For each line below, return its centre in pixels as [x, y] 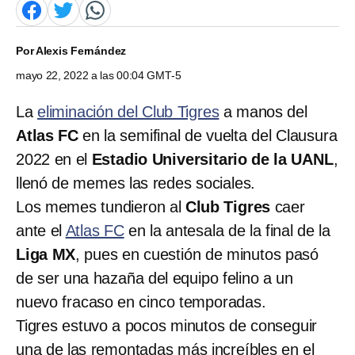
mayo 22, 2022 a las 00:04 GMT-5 [99, 75]
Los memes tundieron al [101, 206]
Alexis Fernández [81, 50]
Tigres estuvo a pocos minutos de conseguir [167, 325]
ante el [41, 230]
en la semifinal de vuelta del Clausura [208, 135]
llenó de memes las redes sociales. [136, 183]
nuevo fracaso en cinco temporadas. [141, 302]
